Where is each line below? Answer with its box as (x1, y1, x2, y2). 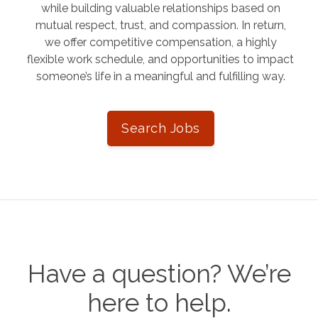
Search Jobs (121, 120, 200, 136)
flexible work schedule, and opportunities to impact (27, 52, 295, 66)
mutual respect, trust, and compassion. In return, (35, 18, 286, 32)
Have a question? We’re (27, 259, 291, 289)
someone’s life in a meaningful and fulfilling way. (35, 69, 285, 83)
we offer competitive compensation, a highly (44, 35, 277, 49)
